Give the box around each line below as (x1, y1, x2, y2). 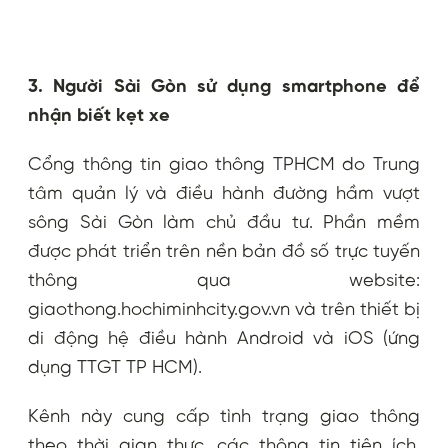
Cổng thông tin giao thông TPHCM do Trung (28, 154, 420, 175)
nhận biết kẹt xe (28, 105, 170, 126)
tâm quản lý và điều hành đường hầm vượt (28, 183, 420, 204)
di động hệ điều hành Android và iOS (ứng (28, 328, 420, 349)
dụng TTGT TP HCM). (28, 357, 202, 378)
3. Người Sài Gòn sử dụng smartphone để (28, 76, 420, 97)
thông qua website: (28, 270, 420, 291)
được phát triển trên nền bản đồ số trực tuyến (28, 241, 420, 262)
